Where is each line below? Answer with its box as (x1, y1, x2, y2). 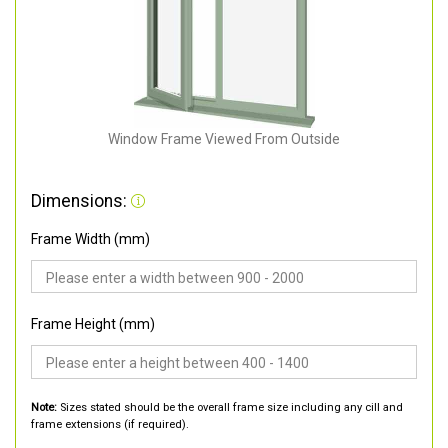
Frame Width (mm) (31, 230, 150, 247)
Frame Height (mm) (31, 316, 155, 333)
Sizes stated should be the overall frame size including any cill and (57, 400, 403, 414)
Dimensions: (31, 190, 131, 211)
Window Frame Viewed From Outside (108, 130, 340, 147)
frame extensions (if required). (31, 417, 189, 431)
